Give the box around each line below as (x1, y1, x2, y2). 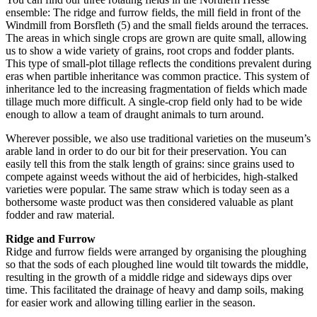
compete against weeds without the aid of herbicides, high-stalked (6, 170, 298, 183)
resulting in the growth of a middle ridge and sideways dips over (6, 270, 292, 283)
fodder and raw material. (6, 208, 115, 221)
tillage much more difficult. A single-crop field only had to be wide (6, 95, 302, 108)
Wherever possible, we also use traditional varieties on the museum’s (6, 132, 311, 144)
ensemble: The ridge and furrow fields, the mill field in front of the (6, 6, 301, 18)
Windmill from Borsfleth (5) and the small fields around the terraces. (6, 18, 309, 31)
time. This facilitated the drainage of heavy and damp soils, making (6, 283, 304, 296)
